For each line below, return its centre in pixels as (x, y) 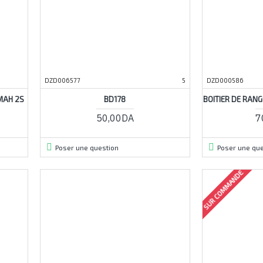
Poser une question (87, 147)
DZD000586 (225, 80)
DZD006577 (62, 80)
